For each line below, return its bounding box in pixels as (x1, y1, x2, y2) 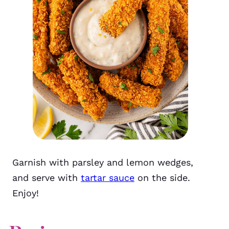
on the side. (134, 172, 190, 183)
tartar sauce (81, 172, 134, 183)
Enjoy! (12, 188, 39, 198)
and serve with (12, 172, 81, 183)
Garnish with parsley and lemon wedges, (12, 157, 193, 168)
